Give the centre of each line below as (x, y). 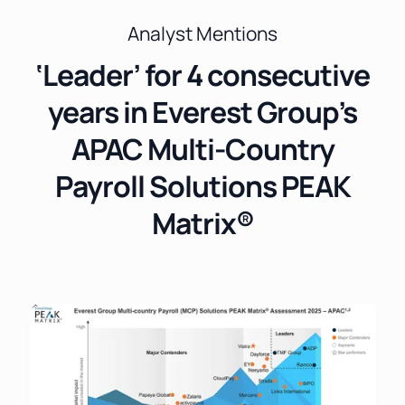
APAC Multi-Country (202, 150)
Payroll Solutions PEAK (202, 187)
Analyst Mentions (202, 34)
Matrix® (202, 224)
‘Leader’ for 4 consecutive (202, 75)
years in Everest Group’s (202, 113)
